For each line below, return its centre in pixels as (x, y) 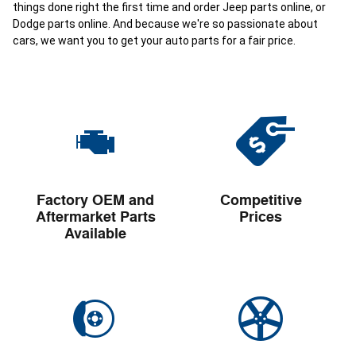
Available (95, 234)
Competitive (261, 201)
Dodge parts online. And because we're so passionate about (165, 24)
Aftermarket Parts (95, 217)
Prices (261, 217)
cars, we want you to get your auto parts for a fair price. (154, 41)
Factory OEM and (95, 201)
